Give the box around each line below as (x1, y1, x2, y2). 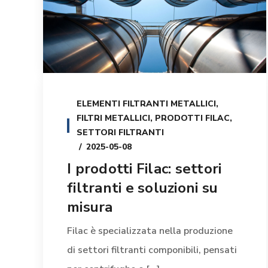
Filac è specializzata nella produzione (67, 224, 233, 238)
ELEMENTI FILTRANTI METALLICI (77, 98, 216, 110)
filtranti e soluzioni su (67, 178, 218, 198)
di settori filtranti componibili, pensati (67, 243, 237, 257)
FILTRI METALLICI (77, 112, 150, 124)
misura (67, 197, 113, 217)
